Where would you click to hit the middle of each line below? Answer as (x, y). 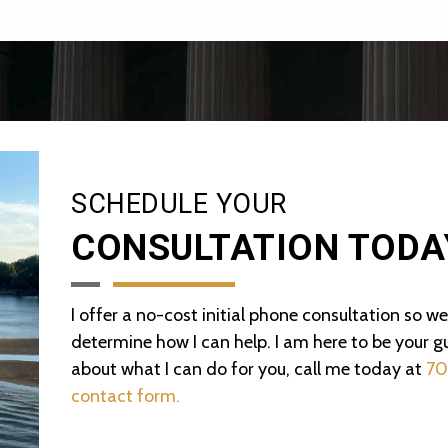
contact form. (126, 395)
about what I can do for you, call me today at (249, 368)
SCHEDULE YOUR (179, 203)
